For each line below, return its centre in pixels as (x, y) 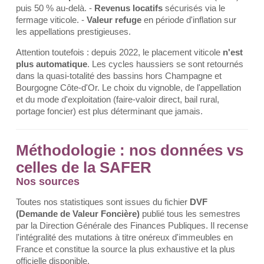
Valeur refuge (114, 20)
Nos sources (48, 181)
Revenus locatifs (128, 8)
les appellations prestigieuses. (73, 32)
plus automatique (52, 64)
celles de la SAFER (84, 167)
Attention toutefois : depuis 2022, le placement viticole (119, 52)
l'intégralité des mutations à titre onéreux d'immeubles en (124, 237)
